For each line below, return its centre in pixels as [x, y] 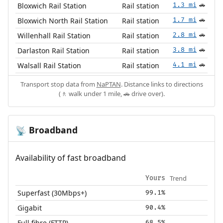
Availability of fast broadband [70, 158]
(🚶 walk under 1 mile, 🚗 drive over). [111, 93]
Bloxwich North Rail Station [63, 20]
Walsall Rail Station [50, 65]
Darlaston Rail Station [54, 50]
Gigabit [30, 208]
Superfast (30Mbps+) [52, 193]
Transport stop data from [58, 84]
